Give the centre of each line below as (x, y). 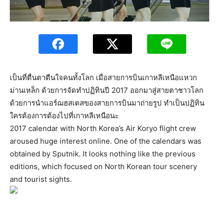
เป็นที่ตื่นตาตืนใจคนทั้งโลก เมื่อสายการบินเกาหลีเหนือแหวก (103, 77)
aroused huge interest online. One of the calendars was (106, 141)
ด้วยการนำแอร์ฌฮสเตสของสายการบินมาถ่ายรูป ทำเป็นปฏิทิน (107, 103)
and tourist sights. (41, 179)
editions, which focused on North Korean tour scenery (103, 166)
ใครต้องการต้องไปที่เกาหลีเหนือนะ (64, 115)
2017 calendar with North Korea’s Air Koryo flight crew (103, 128)
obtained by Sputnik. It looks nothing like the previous (103, 153)
